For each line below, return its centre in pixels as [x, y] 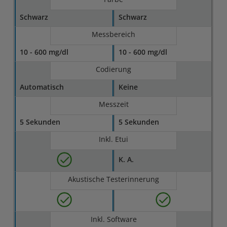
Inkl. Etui [113, 139]
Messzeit [113, 104]
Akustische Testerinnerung [113, 179]
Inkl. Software [113, 219]
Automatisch [42, 87]
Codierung [113, 69]
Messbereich [113, 34]
